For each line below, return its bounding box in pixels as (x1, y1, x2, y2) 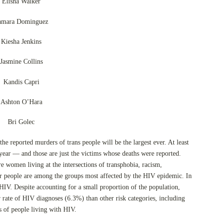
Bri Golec (8, 118, 35, 126)
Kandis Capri (3, 78, 39, 86)
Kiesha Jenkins (1, 37, 42, 45)
